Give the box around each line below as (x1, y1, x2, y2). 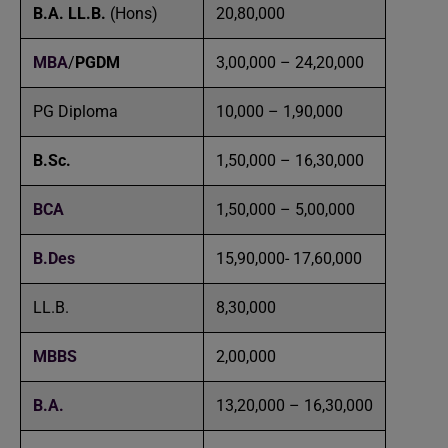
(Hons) (110, 4, 158, 23)
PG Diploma (33, 102, 118, 121)
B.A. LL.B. (33, 4, 110, 23)
